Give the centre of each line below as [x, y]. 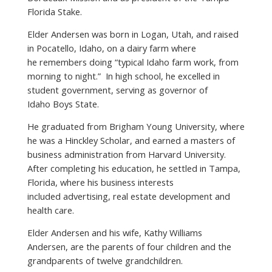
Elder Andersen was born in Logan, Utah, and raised [133, 34]
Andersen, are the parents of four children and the [129, 246]
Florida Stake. [54, 12]
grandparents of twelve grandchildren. [105, 260]
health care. [50, 210]
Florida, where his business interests [100, 182]
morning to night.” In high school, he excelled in [123, 76]
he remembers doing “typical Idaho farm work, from [133, 62]
